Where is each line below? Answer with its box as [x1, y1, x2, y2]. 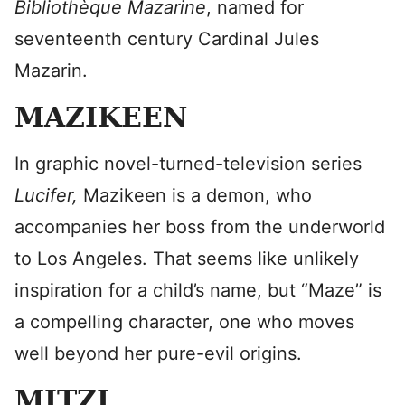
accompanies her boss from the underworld [14, 216, 385, 238]
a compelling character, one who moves [14, 311, 354, 333]
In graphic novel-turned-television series [14, 153, 362, 174]
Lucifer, [14, 184, 83, 206]
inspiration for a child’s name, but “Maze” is [14, 279, 381, 301]
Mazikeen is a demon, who [83, 184, 312, 206]
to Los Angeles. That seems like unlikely [14, 248, 359, 269]
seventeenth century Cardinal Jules [14, 28, 319, 50]
